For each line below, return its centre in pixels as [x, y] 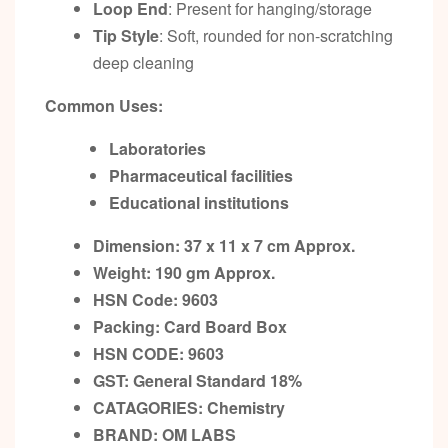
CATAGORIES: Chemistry [189, 408]
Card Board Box [225, 327]
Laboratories [157, 149]
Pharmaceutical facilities [201, 176]
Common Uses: [104, 106]
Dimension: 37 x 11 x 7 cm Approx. [224, 246]
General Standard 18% [219, 381]
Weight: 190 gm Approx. [184, 273]
